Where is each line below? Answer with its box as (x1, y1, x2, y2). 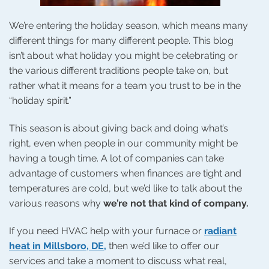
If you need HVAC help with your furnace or (9, 225, 204, 237)
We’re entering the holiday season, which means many (9, 20, 248, 32)
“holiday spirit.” (9, 95, 71, 107)
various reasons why (9, 198, 103, 210)
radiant (204, 225, 237, 237)
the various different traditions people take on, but (9, 65, 228, 77)
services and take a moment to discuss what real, (9, 255, 227, 267)
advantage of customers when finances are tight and (9, 168, 241, 180)
